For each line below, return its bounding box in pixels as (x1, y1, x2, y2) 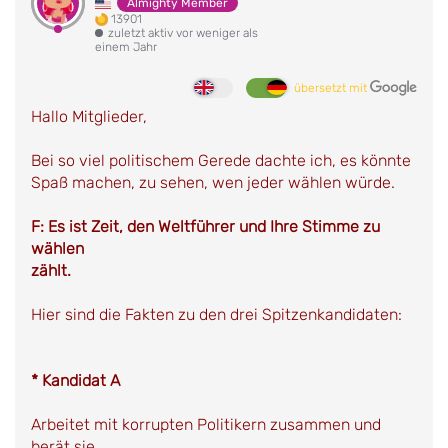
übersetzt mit (294, 80, 370, 95)
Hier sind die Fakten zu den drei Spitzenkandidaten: (31, 304, 402, 324)
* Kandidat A (31, 370, 120, 390)
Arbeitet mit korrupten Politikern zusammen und (31, 414, 381, 434)
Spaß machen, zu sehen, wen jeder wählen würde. (31, 172, 395, 192)
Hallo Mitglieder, (31, 106, 147, 126)
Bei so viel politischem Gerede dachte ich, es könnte (31, 150, 411, 170)
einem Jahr (95, 39, 157, 54)
